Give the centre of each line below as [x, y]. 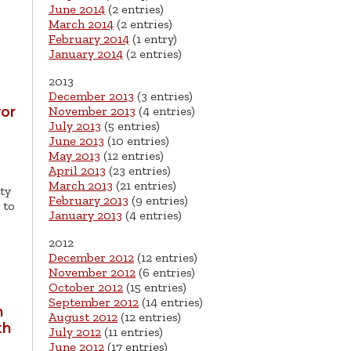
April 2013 [77, 171]
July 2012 [75, 332]
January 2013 [85, 215]
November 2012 [92, 273]
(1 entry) [153, 39]
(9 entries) [158, 201]
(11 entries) [132, 332]
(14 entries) [171, 302]
